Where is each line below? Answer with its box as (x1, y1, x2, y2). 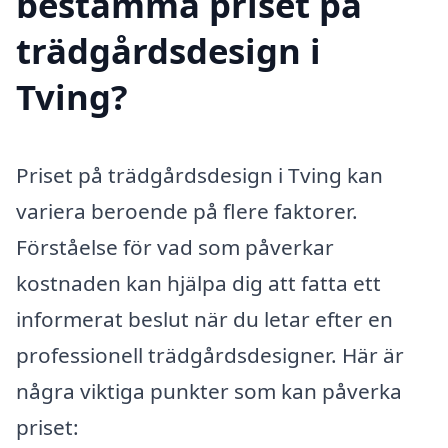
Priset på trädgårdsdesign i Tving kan (16, 160, 383, 189)
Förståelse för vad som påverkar (16, 232, 334, 261)
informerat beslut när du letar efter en (16, 304, 393, 333)
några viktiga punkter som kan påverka (16, 376, 402, 405)
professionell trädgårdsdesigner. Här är (16, 340, 404, 369)
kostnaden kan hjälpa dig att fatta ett (16, 268, 381, 297)
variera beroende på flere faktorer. (16, 196, 358, 225)
